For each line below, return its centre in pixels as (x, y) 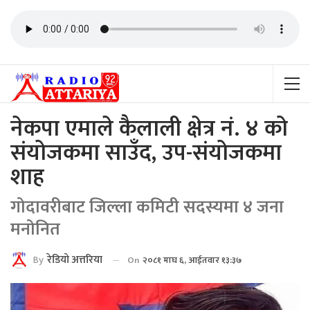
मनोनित (35, 229)
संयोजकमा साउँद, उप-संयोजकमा (146, 153)
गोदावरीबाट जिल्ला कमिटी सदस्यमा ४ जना (147, 207)
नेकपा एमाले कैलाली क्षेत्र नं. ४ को (149, 129)
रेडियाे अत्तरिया (75, 260)
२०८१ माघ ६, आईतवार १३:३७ (192, 260)
